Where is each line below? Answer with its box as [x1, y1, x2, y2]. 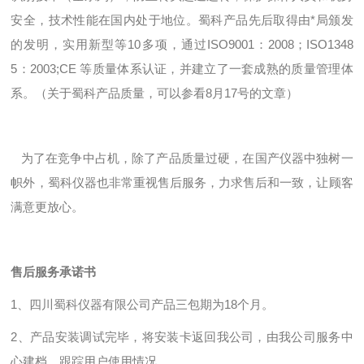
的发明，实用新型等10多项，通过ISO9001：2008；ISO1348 [11, 37, 353, 51]
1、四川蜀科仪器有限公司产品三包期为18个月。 [11, 297, 275, 311]
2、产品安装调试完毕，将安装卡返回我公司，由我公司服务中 [11, 330, 353, 344]
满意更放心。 [11, 200, 84, 214]
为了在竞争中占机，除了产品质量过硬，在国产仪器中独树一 [11, 151, 353, 165]
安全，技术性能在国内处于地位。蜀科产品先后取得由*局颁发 [11, 13, 353, 27]
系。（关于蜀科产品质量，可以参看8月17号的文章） [11, 86, 299, 100]
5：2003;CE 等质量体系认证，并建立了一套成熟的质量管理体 [11, 62, 353, 76]
